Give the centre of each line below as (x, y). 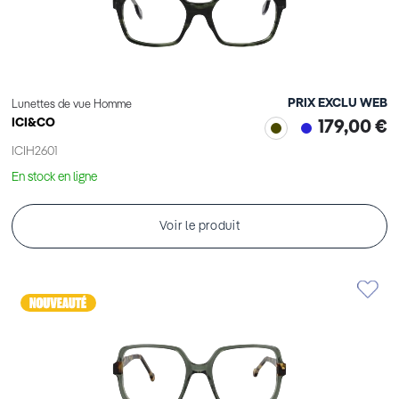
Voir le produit (199, 227)
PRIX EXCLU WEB (338, 104)
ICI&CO (33, 123)
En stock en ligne (54, 178)
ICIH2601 (35, 152)
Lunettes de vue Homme (72, 105)
